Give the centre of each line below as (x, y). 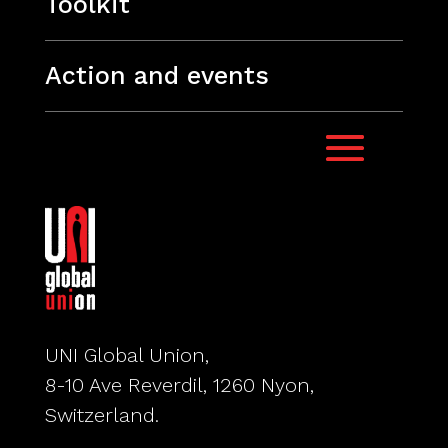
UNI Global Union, (126, 355)
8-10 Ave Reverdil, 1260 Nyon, (179, 385)
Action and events (156, 75)
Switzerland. (101, 415)
